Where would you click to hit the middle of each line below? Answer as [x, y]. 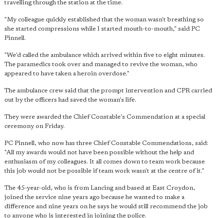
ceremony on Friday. [35, 126]
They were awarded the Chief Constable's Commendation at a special [105, 117]
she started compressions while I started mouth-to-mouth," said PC [102, 29]
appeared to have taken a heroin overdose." [67, 74]
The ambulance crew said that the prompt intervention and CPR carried [108, 91]
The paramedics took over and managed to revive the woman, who [101, 64]
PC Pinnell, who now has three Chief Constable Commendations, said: [106, 143]
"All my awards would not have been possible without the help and [99, 153]
